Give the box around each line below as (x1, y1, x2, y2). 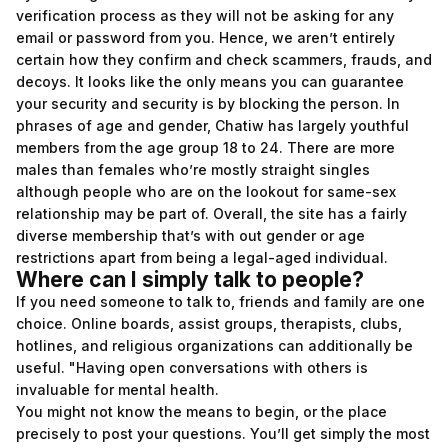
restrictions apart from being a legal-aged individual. (16, 249, 388, 266)
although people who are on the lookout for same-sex (16, 183, 396, 200)
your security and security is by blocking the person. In (16, 95, 400, 112)
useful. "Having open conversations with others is (16, 359, 368, 376)
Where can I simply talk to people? (16, 267, 364, 292)
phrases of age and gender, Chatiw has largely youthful (16, 117, 409, 134)
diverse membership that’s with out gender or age (16, 227, 365, 244)
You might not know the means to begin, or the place (16, 403, 387, 420)
